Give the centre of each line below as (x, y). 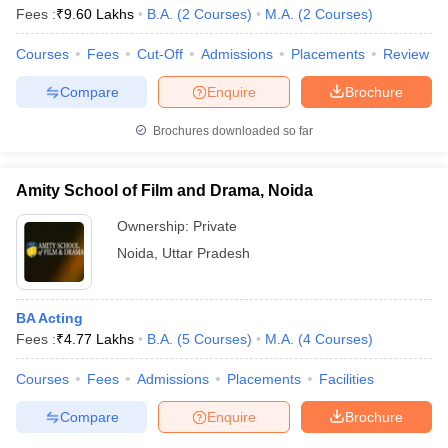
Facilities (346, 379)
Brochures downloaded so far (231, 131)
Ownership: (155, 226)
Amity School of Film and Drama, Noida (164, 190)
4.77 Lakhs (99, 339)
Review (406, 54)
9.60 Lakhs (99, 14)
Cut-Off (160, 54)
